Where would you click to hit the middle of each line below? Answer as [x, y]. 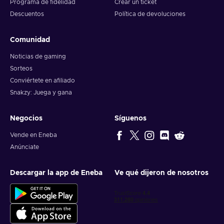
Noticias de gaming [38, 57]
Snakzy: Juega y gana [41, 93]
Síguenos [130, 119]
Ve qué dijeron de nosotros [161, 173]
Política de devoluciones [150, 14]
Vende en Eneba [33, 135]
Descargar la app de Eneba [56, 173]
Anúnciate [24, 147]
